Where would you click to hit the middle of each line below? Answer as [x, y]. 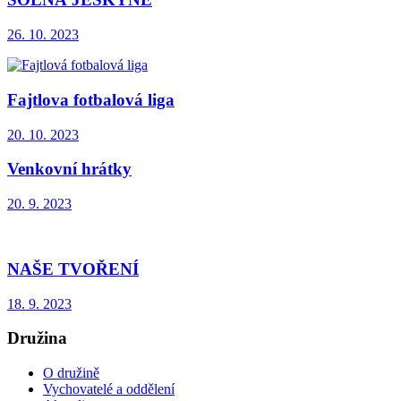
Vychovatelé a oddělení [109, 388]
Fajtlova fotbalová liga [91, 99]
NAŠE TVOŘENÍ [73, 269]
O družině [71, 372]
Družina [37, 338]
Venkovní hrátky [69, 169]
